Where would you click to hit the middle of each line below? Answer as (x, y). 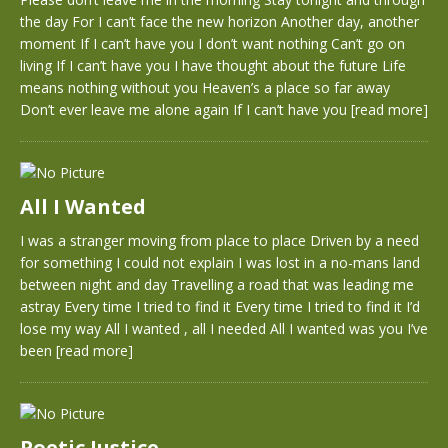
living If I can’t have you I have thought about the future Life (213, 65)
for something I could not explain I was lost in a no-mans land (220, 262)
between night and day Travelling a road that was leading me (217, 284)
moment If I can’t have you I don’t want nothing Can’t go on (212, 43)
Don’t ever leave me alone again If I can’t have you (185, 109)
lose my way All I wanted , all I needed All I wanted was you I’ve (224, 328)
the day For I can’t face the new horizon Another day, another (219, 21)
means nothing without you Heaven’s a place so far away (205, 87)
